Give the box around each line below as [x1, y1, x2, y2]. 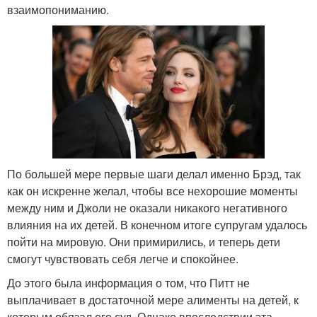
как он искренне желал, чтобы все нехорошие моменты [7, 182, 298, 199]
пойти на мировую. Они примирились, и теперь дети [7, 233, 280, 250]
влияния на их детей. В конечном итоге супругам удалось [7, 216, 307, 233]
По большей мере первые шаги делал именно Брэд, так [7, 165, 301, 182]
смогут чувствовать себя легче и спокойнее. [7, 250, 238, 267]
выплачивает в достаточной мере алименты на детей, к [7, 291, 299, 308]
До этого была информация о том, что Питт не [7, 274, 250, 291]
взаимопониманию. [7, 1, 109, 18]
